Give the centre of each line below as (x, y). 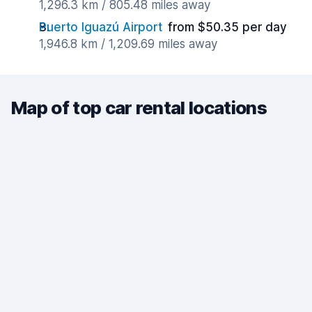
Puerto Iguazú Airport (101, 27)
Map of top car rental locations (139, 108)
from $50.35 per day (227, 27)
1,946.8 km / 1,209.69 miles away (128, 44)
